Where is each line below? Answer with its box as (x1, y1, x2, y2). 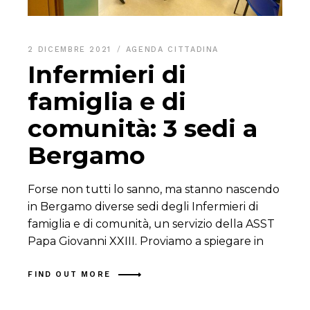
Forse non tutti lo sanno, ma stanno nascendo (28, 182, 280, 196)
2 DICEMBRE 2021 (28, 44, 116, 54)
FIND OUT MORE (28, 270, 111, 280)
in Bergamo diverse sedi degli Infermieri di (28, 199, 259, 213)
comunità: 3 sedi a (28, 113, 258, 143)
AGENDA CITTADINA (125, 44, 219, 54)
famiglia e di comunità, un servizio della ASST (28, 217, 275, 230)
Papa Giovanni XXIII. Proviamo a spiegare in (28, 234, 264, 248)
